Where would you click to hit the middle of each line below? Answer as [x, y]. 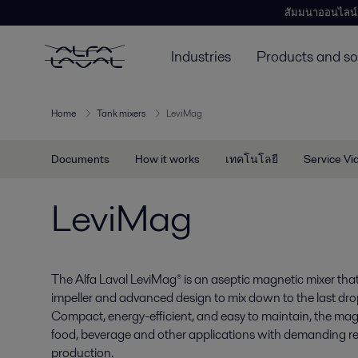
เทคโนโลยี [252, 159]
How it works [167, 159]
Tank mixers [121, 113]
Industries [201, 56]
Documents [80, 159]
